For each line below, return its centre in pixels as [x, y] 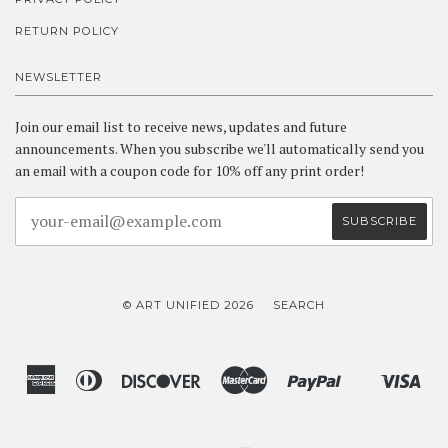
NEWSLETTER [58, 76]
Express [81, 405]
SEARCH [299, 304]
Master [289, 377]
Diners [124, 377]
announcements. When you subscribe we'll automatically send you [219, 148]
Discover [229, 377]
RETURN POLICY [67, 30]
